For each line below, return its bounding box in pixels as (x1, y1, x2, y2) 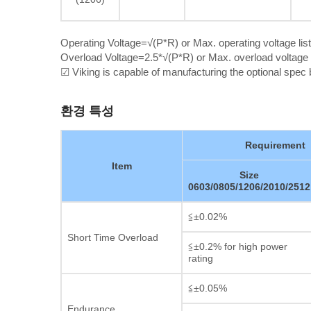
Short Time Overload (67, 232, 158, 243)
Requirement (244, 140, 305, 151)
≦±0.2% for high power (188, 241, 287, 252)
